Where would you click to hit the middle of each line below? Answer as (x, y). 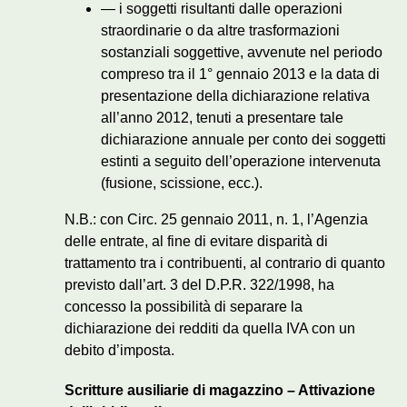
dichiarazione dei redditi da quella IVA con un (210, 329)
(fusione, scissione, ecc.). (182, 184)
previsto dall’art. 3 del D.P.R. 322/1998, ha (199, 285)
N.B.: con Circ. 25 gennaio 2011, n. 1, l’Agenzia (216, 220)
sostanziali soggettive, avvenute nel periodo (242, 53)
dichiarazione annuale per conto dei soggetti (243, 140)
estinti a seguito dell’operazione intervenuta (241, 162)
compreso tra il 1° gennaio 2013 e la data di (240, 74)
